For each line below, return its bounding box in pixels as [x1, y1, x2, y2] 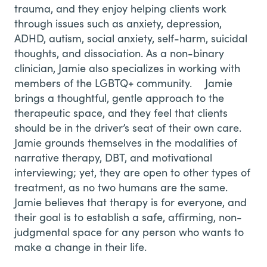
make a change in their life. [14, 239, 147, 254]
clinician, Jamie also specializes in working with [14, 60, 240, 75]
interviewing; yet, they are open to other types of [14, 164, 250, 179]
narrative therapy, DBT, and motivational [14, 150, 212, 164]
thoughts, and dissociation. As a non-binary [14, 45, 224, 60]
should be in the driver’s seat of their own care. [14, 120, 241, 135]
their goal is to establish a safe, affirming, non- [14, 209, 242, 224]
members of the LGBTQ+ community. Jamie [14, 75, 232, 90]
